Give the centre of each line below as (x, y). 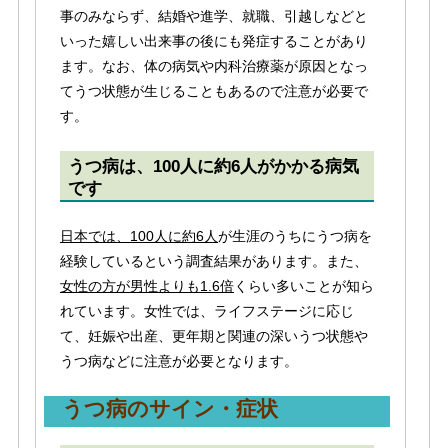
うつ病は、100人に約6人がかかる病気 (213, 165)
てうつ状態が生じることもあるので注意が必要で (213, 91)
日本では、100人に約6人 (138, 236)
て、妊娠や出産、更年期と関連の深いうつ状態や (213, 336)
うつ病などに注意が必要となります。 (178, 361)
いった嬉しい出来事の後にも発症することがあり (213, 41)
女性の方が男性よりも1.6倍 (146, 286)
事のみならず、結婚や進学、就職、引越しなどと (213, 16)
